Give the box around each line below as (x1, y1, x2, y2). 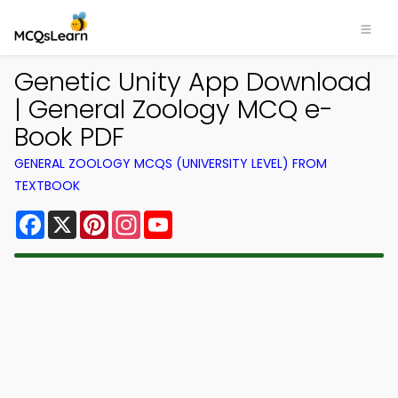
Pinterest (108, 207, 172, 227)
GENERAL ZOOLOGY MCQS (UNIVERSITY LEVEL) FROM (14, 155, 327, 172)
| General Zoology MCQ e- (14, 92, 333, 127)
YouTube (172, 207, 233, 227)
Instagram (140, 207, 213, 227)
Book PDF (14, 119, 124, 155)
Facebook (44, 207, 115, 227)
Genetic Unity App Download (14, 64, 371, 99)
